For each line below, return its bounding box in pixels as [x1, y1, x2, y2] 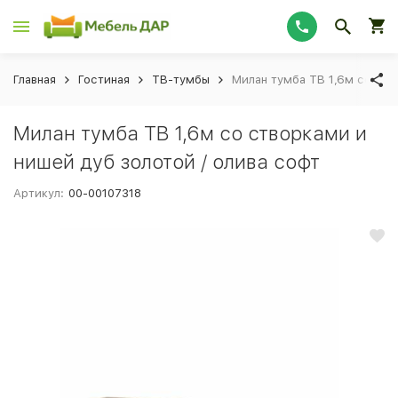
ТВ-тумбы [152, 73, 210, 86]
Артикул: [13, 187, 64, 200]
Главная [13, 73, 56, 86]
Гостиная [78, 73, 130, 86]
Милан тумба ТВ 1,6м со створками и [13, 122, 367, 145]
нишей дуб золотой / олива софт [13, 150, 320, 173]
